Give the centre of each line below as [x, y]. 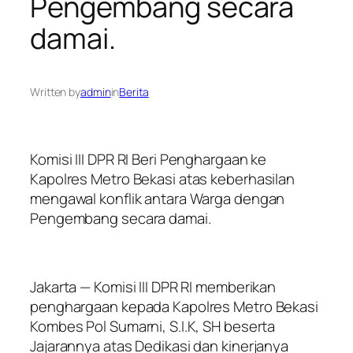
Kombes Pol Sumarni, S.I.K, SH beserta [153, 326]
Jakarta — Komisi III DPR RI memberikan [153, 286]
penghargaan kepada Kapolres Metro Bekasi [174, 306]
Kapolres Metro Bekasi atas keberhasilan [163, 178]
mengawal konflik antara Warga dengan [158, 198]
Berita [134, 92]
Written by [55, 92]
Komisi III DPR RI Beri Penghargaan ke [149, 159]
